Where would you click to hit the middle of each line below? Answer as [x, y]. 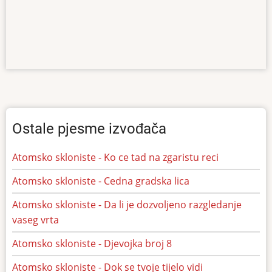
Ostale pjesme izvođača [89, 129]
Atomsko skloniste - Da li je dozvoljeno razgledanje [127, 205]
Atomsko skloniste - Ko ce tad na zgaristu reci [115, 158]
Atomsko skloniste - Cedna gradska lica [101, 181]
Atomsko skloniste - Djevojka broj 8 [92, 244]
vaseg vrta [36, 220]
